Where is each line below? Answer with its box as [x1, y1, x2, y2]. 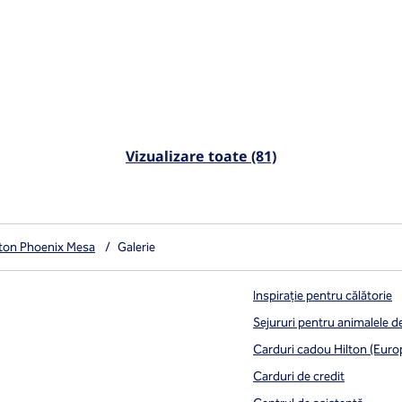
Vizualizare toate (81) [126, 146, 276, 166]
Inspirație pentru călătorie [253, 288, 392, 303]
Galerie [118, 240, 155, 255]
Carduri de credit [253, 369, 345, 384]
